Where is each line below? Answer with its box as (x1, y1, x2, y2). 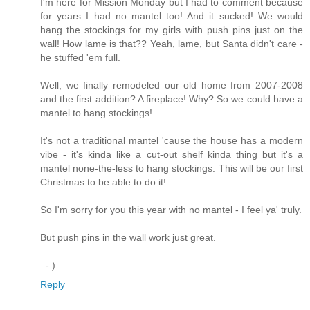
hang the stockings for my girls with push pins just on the (40, 24, 303, 35)
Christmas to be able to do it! (40, 176, 166, 188)
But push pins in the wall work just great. (40, 231, 216, 243)
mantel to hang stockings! (40, 107, 152, 118)
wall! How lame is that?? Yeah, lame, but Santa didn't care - (40, 37, 303, 49)
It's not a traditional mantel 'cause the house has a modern (40, 134, 303, 146)
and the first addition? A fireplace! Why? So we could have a (40, 93, 303, 104)
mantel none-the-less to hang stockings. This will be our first (40, 162, 303, 174)
